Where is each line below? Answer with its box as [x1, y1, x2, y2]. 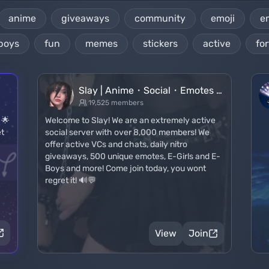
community [134, 13, 186, 24]
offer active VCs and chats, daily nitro [45, 139, 187, 150]
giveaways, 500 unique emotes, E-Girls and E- [45, 151, 220, 162]
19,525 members [88, 98, 144, 107]
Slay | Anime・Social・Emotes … [79, 85, 222, 96]
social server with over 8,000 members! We [45, 127, 210, 138]
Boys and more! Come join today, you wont [45, 163, 206, 174]
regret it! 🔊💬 [45, 175, 96, 186]
